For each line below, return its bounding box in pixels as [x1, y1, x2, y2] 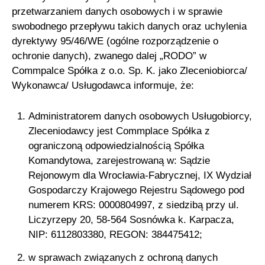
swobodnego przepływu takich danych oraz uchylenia [12, 21, 247, 33]
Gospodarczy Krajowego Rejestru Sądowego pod [28, 185, 244, 196]
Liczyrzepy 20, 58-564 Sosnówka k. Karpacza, [28, 214, 234, 226]
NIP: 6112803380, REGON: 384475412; [28, 229, 202, 241]
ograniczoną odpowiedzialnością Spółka [28, 140, 204, 152]
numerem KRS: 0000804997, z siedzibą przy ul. [28, 199, 239, 211]
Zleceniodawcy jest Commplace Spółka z [28, 125, 210, 137]
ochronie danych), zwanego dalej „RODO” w [12, 50, 207, 62]
